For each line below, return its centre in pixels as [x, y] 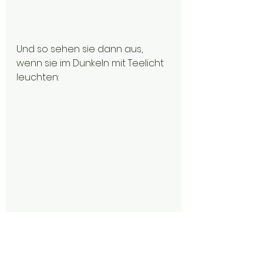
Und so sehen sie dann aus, [81, 49]
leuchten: [38, 77]
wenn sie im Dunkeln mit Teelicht [91, 63]
